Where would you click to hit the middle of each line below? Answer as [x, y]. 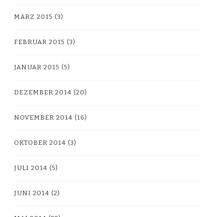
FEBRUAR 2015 [39, 42]
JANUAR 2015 [37, 67]
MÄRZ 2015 [33, 17]
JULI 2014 [31, 168]
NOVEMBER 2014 [43, 117]
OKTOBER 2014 [40, 143]
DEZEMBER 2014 [43, 92]
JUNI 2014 [32, 193]
